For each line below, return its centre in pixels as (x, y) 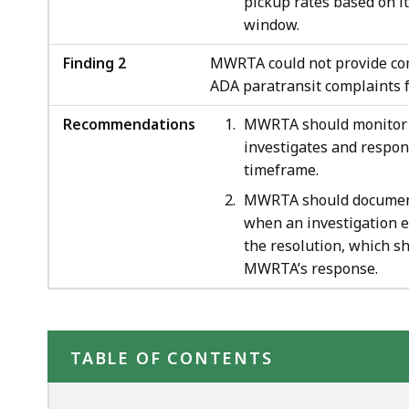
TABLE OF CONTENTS (172, 357)
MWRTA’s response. (311, 268)
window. (272, 24)
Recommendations (129, 124)
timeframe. (281, 169)
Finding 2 (94, 63)
